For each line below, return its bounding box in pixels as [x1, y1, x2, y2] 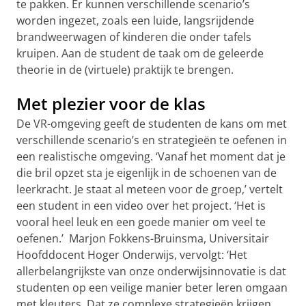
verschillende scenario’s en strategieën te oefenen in [16, 133, 287, 148]
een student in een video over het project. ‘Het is [16, 198, 266, 213]
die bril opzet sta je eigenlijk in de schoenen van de [16, 165, 277, 180]
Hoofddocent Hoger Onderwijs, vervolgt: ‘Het [16, 247, 247, 262]
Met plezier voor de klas [16, 92, 206, 115]
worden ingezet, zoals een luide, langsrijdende [16, 13, 254, 28]
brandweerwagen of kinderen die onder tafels [16, 29, 251, 44]
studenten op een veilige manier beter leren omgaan [16, 280, 288, 295]
